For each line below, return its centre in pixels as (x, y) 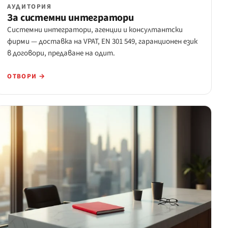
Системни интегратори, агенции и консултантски (95, 30)
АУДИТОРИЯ (30, 7)
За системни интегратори (70, 18)
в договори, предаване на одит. (61, 53)
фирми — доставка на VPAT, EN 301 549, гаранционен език (103, 42)
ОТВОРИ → (26, 77)
